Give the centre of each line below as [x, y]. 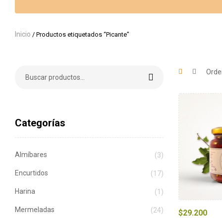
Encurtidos [31, 173]
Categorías [40, 123]
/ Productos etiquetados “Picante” [80, 34]
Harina [25, 192]
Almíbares [31, 154]
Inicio [23, 34]
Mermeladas [35, 210]
